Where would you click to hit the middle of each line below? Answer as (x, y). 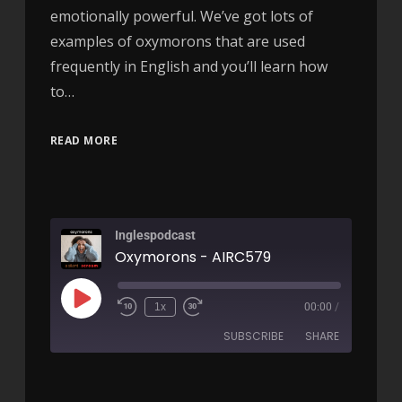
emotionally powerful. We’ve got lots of (181, 16)
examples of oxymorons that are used (177, 41)
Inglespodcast (155, 235)
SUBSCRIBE (254, 336)
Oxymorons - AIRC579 (192, 257)
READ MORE (84, 140)
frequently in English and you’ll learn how (188, 66)
